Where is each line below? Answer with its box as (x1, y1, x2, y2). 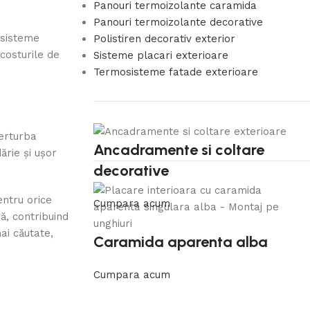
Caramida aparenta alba (93, 232, 268, 252)
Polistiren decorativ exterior (93, 33, 235, 45)
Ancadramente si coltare (93, 140, 264, 160)
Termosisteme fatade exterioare (93, 66, 258, 78)
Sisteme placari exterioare (93, 49, 228, 62)
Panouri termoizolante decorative (93, 16, 263, 28)
